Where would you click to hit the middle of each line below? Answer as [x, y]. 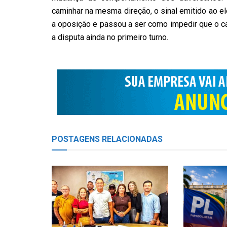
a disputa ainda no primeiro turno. [110, 37]
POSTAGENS [76, 139]
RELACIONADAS [131, 139]
